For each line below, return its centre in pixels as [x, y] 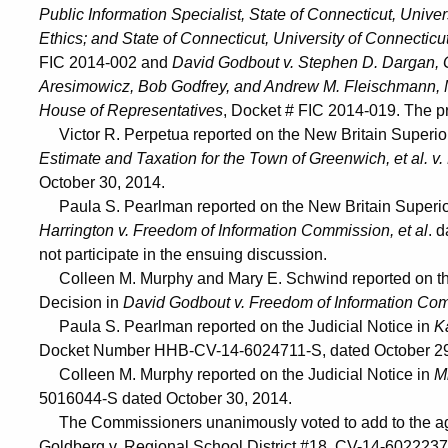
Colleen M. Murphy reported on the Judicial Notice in [236, 374]
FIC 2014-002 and [105, 62]
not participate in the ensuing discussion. [183, 254]
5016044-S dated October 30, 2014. [165, 398]
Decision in [81, 302]
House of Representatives [131, 110]
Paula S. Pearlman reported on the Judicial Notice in [236, 326]
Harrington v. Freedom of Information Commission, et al [233, 230]
